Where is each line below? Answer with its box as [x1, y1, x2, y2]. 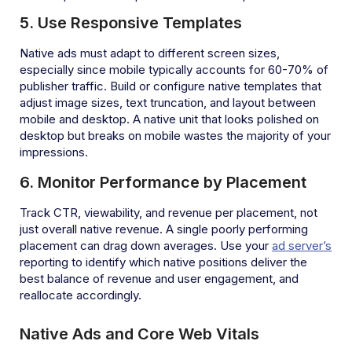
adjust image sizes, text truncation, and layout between [20, 94, 316, 110]
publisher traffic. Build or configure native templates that [20, 78, 321, 93]
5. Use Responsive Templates [20, 13, 242, 32]
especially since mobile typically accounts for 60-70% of [20, 61, 328, 77]
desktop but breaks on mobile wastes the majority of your [20, 127, 331, 143]
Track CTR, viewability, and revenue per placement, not [20, 204, 317, 220]
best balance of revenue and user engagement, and [20, 270, 299, 286]
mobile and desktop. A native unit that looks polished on [20, 111, 319, 126]
